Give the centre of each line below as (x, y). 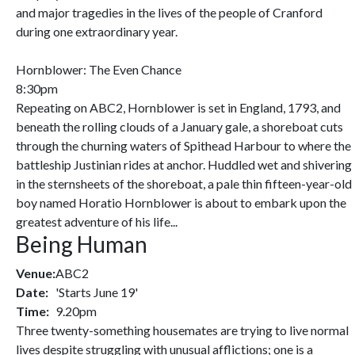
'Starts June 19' (97, 292)
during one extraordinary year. (97, 31)
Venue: (36, 273)
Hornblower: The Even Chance (99, 69)
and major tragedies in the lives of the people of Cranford (169, 12)
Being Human (82, 244)
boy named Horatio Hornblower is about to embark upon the (181, 202)
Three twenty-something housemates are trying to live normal (182, 330)
